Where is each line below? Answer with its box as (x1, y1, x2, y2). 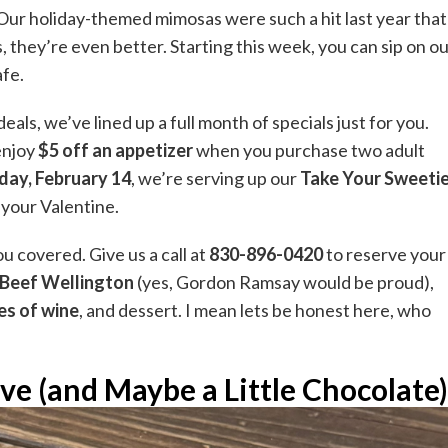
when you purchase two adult (193, 139, 425, 162)
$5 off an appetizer (38, 139, 193, 162)
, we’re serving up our (131, 167, 300, 190)
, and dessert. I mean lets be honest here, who (79, 299, 431, 322)
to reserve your (323, 243, 446, 266)
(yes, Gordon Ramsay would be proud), (134, 271, 434, 294)
